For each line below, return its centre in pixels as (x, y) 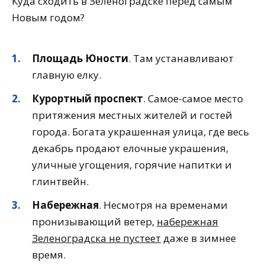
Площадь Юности (80, 58)
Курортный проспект (88, 98)
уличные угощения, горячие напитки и (132, 164)
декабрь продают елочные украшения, (130, 148)
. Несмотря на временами (163, 205)
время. (49, 254)
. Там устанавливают (181, 58)
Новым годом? (48, 18)
